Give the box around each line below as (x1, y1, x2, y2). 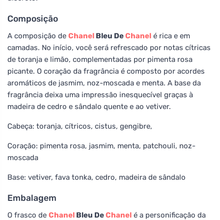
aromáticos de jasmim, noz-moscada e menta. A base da (7, 78, 201, 87)
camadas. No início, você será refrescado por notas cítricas (7, 43, 211, 52)
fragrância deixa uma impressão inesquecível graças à (7, 90, 193, 99)
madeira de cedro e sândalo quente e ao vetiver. (7, 102, 171, 111)
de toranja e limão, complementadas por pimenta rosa (7, 55, 192, 64)
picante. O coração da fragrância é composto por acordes (7, 66, 205, 76)
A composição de (7, 31, 68, 40)
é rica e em (151, 31, 190, 40)
